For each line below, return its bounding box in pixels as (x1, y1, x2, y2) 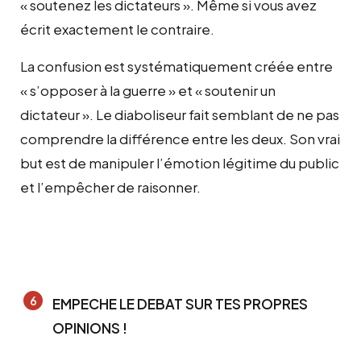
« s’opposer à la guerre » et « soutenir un (20, 81, 276, 99)
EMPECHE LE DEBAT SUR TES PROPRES (52, 294, 308, 313)
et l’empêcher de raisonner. (20, 177, 201, 196)
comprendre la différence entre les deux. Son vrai (20, 129, 340, 147)
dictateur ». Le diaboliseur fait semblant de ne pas (20, 105, 339, 123)
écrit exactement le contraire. (20, 19, 214, 38)
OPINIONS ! (52, 318, 127, 337)
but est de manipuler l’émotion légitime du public (20, 153, 339, 172)
